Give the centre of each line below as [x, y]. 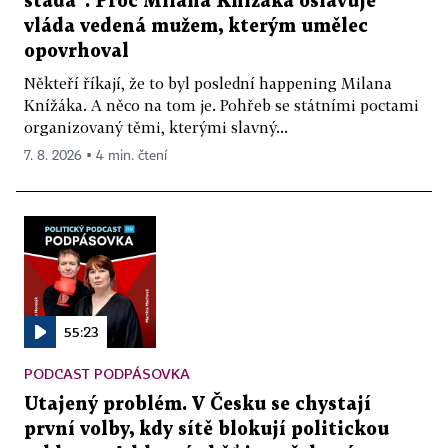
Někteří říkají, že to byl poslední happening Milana [208, 82]
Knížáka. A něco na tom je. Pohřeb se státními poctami [221, 104]
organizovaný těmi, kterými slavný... [156, 126]
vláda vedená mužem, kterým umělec [196, 26]
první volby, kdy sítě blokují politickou [206, 429]
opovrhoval [76, 51]
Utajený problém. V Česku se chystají [197, 404]
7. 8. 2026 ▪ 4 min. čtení [95, 155]
